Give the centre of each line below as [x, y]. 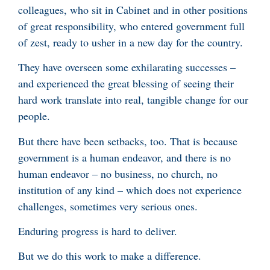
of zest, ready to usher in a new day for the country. [130, 42]
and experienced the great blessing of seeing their [126, 83]
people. [34, 116]
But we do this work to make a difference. [111, 256]
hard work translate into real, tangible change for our [133, 100]
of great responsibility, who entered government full [131, 26]
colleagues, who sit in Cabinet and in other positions [133, 9]
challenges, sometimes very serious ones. [110, 206]
